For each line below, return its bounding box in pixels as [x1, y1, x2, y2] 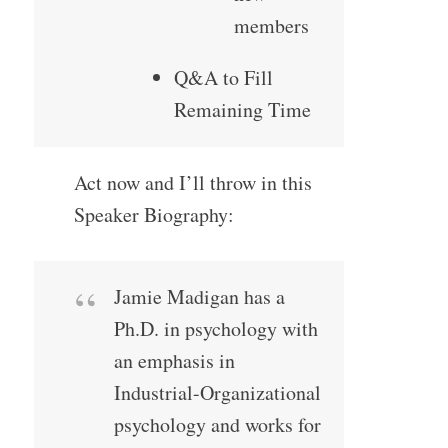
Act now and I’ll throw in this [73, 169, 312, 197]
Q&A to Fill [173, 64, 273, 92]
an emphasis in [113, 347, 235, 375]
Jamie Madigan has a [113, 283, 285, 311]
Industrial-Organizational [113, 379, 321, 407]
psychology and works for [113, 411, 321, 439]
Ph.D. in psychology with [113, 315, 318, 343]
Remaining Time [173, 96, 311, 124]
